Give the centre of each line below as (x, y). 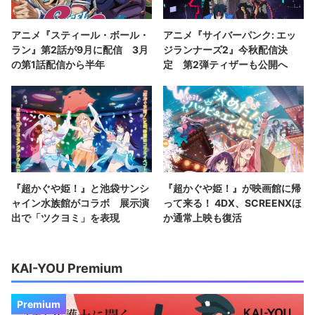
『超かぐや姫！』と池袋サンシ (80, 188)
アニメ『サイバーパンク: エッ (230, 34)
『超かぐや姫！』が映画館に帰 (232, 188)
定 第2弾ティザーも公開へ (225, 64)
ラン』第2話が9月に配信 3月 (80, 49)
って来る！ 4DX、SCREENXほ (232, 203)
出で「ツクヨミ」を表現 (65, 218)
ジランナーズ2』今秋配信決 (225, 49)
